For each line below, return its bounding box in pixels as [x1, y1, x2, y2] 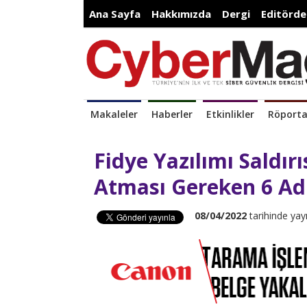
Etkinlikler [206, 108, 254, 121]
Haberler [151, 108, 193, 121]
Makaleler [90, 108, 138, 121]
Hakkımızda [151, 7, 211, 21]
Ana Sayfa [89, 7, 140, 21]
